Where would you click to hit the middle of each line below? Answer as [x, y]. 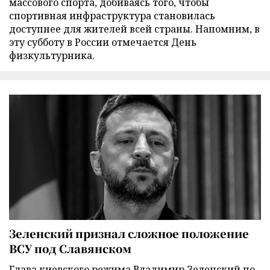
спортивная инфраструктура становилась [112, 16]
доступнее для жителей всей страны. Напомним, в [134, 29]
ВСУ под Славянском [70, 248]
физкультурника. [52, 56]
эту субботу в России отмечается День [103, 42]
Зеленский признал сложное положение [129, 233]
